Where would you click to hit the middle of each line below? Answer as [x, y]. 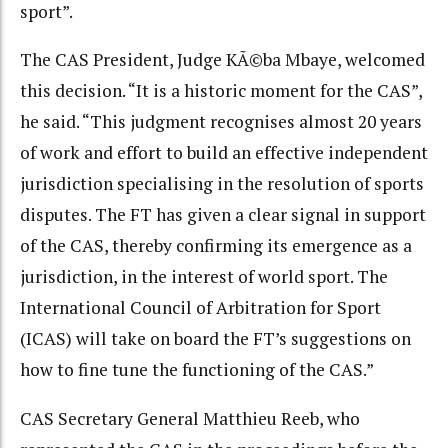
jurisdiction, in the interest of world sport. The [204, 277]
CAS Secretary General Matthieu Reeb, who [190, 418]
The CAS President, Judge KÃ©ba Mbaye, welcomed [222, 60]
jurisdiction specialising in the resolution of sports [222, 184]
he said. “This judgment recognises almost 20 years [221, 122]
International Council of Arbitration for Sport [200, 308]
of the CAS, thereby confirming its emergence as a [216, 246]
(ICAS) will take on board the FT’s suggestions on [215, 339]
